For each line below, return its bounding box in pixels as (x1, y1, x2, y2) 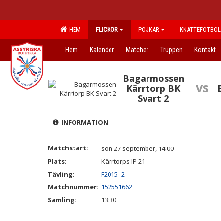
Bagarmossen (122, 73, 184, 84)
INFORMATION (58, 118, 108, 127)
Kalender (90, 46, 114, 54)
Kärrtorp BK (126, 82, 181, 94)
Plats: (48, 157, 67, 166)
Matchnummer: (48, 183, 100, 191)
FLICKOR (96, 26, 118, 33)
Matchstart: (48, 144, 88, 152)
